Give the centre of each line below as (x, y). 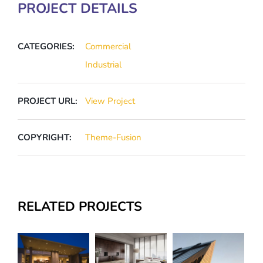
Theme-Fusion (113, 138)
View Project (110, 101)
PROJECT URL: (48, 101)
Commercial (108, 47)
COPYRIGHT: (45, 138)
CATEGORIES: (46, 47)
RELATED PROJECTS (80, 207)
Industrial (103, 65)
